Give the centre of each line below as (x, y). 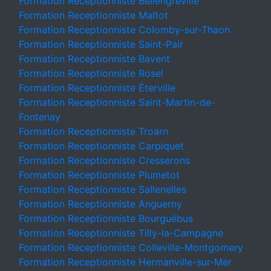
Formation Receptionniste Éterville (97, 88)
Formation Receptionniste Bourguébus (106, 218)
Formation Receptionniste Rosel (91, 73)
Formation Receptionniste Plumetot (99, 175)
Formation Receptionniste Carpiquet (101, 146)
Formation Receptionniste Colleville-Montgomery (131, 247)
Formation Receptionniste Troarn (93, 131)
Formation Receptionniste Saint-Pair (101, 44)
